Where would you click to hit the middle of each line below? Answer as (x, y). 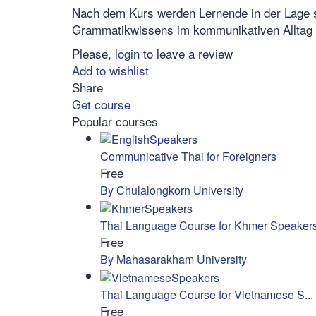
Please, (93, 53)
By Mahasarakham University (174, 260)
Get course (101, 104)
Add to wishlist (110, 70)
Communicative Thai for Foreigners (188, 157)
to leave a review (186, 53)
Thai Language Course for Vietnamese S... (207, 294)
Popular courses (115, 121)
